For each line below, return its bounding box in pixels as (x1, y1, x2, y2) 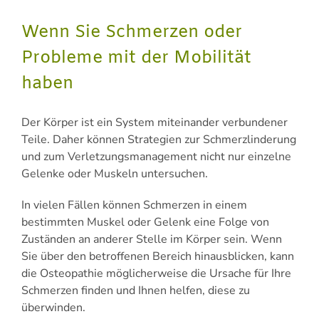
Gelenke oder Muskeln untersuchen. (21, 165, 211, 182)
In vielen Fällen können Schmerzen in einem (21, 197, 247, 213)
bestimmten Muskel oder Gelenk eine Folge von (21, 214, 269, 230)
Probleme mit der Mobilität (21, 46, 251, 70)
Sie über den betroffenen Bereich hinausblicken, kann (21, 248, 294, 264)
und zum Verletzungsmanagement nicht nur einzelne (21, 148, 291, 164)
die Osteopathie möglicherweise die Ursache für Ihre (21, 265, 291, 281)
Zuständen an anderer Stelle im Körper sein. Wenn (21, 231, 282, 247)
